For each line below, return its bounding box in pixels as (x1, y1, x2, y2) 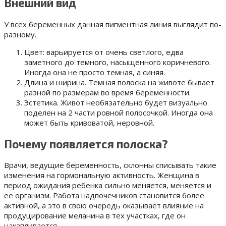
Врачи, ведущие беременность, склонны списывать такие (4, 160, 216, 171)
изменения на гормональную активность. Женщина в (4, 170, 199, 181)
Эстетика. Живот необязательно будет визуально (24, 97, 207, 108)
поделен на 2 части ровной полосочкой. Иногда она (24, 107, 213, 118)
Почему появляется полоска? (4, 137, 168, 151)
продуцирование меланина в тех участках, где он (4, 210, 186, 221)
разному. (4, 29, 36, 40)
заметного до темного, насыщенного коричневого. (24, 57, 211, 68)
